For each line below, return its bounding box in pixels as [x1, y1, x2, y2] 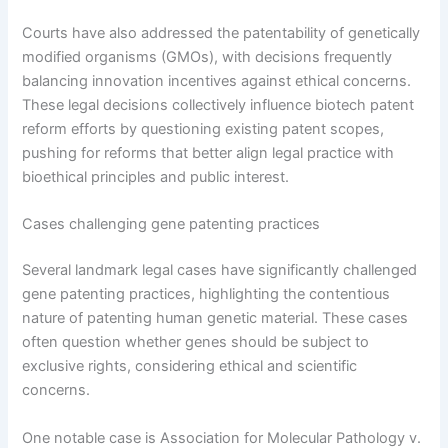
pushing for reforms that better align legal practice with [22, 144, 395, 163]
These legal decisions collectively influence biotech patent [22, 96, 415, 115]
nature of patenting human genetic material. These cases [22, 309, 409, 328]
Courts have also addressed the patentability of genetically [22, 24, 421, 43]
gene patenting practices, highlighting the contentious [22, 285, 391, 304]
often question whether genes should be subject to [22, 333, 370, 352]
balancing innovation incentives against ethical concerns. [22, 72, 412, 91]
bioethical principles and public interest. [22, 168, 290, 187]
